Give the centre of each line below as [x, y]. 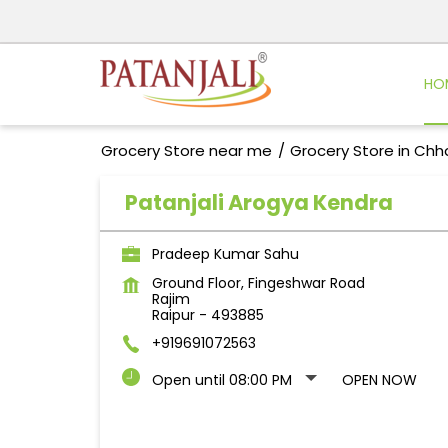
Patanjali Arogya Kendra [258, 203]
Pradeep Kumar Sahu [225, 254]
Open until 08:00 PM [221, 380]
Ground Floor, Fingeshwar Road [258, 283]
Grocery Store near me [186, 151]
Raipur [173, 315]
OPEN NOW [379, 380]
